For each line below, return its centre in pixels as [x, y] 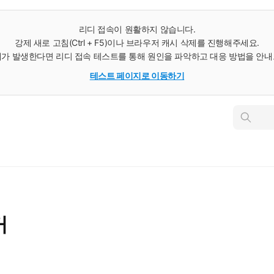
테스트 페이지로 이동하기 [137, 76]
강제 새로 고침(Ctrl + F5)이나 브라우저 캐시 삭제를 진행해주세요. [137, 43]
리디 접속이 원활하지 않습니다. [137, 29]
